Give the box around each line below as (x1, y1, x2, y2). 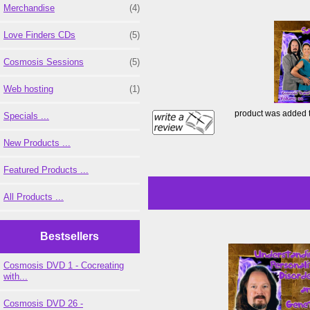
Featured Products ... (3, 165, 89, 176)
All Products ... (3, 192, 64, 203)
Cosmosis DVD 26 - (3, 298, 83, 309)
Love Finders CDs (3, 30, 75, 41)
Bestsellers (40, 230, 100, 242)
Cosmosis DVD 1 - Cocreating (3, 259, 124, 271)
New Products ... (3, 138, 71, 149)
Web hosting (3, 84, 53, 95)
